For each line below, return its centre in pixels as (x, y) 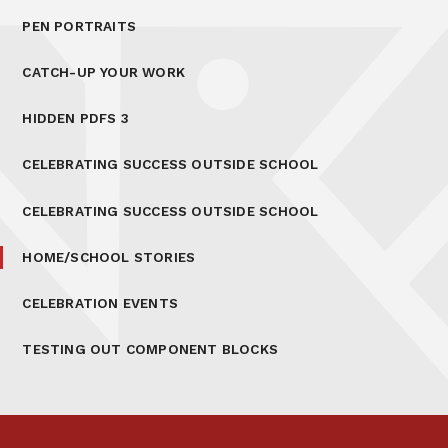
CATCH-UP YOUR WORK (104, 72)
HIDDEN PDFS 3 (76, 118)
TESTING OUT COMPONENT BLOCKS (150, 349)
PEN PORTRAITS (79, 25)
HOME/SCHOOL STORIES (109, 256)
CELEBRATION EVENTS (100, 303)
